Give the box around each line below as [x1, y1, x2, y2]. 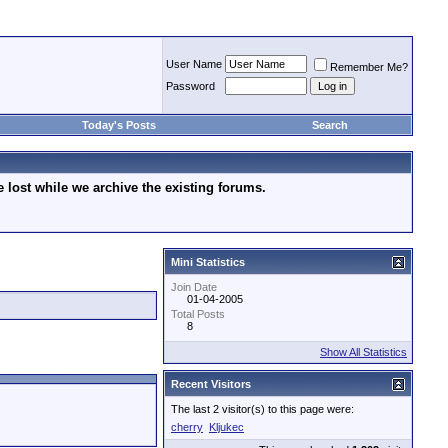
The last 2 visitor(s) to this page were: [171, 403, 354, 415]
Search [312, 119, 348, 131]
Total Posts [171, 308, 225, 320]
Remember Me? [330, 61, 408, 73]
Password [166, 80, 215, 92]
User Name [166, 58, 222, 70]
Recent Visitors [171, 378, 251, 390]
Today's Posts [81, 119, 156, 131]
